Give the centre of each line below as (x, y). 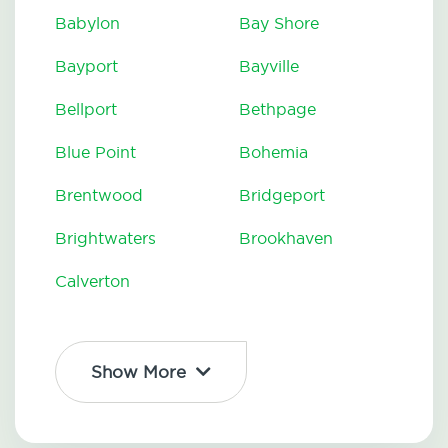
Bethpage (277, 109)
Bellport (86, 109)
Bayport (86, 66)
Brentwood (99, 195)
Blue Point (95, 152)
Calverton (92, 281)
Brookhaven (286, 238)
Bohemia (273, 152)
